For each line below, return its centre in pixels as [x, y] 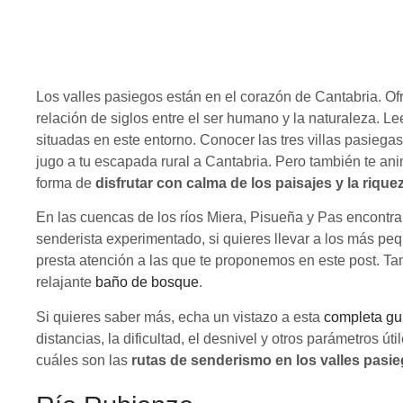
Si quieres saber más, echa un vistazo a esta [180, 317]
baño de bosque [147, 282]
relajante [66, 282]
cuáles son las [82, 360]
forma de [66, 183]
